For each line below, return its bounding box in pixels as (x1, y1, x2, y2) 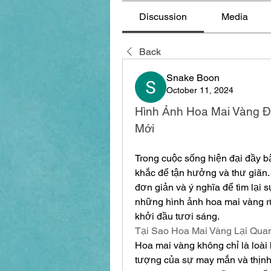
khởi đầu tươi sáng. (135, 210, 220, 222)
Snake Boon (166, 71, 220, 83)
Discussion (139, 10, 188, 22)
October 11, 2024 (166, 85, 233, 95)
